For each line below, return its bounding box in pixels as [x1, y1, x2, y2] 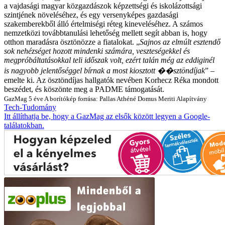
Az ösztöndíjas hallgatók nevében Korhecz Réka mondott [35, 75, 218, 84]
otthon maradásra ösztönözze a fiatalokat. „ [4, 37, 140, 46]
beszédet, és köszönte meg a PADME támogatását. [4, 84, 164, 93]
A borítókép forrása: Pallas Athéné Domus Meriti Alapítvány [44, 94, 207, 102]
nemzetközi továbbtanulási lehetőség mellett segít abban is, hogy [4, 28, 207, 37]
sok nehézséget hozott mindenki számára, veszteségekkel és [4, 46, 190, 55]
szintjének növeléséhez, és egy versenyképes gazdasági [4, 10, 178, 19]
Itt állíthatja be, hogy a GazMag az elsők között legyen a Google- [4, 111, 210, 121]
